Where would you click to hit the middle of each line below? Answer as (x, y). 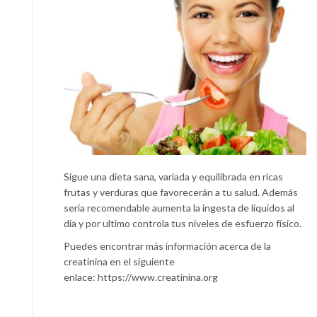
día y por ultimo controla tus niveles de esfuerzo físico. (183, 223)
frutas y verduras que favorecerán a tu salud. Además (181, 192)
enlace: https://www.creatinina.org (141, 277)
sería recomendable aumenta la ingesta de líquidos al (179, 207)
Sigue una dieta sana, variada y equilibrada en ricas (173, 176)
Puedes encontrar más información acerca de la (167, 246)
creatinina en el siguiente (119, 261)
